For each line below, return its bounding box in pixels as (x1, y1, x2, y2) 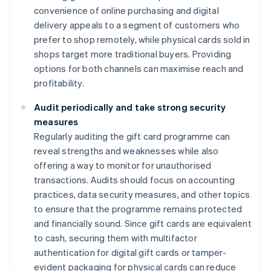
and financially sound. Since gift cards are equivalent (34, 217, 252, 229)
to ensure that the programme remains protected (34, 202, 243, 215)
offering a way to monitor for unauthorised (34, 158, 212, 171)
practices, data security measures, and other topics (34, 188, 250, 200)
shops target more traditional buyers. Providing (34, 47, 232, 60)
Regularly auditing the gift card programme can (34, 129, 230, 142)
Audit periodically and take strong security (34, 100, 226, 113)
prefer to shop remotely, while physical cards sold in (34, 33, 250, 45)
